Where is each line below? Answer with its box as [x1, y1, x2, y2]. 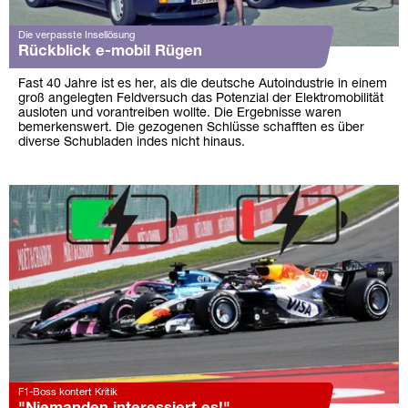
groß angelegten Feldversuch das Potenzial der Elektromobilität [18, 92, 383, 105]
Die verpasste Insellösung [18, 30, 135, 40]
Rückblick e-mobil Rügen [18, 44, 202, 58]
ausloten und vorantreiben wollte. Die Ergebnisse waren [18, 107, 342, 119]
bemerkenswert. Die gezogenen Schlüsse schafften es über [18, 121, 364, 134]
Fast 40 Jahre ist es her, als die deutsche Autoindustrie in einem [18, 77, 387, 90]
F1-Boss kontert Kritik [18, 388, 117, 398]
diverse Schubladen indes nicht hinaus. [18, 136, 245, 148]
